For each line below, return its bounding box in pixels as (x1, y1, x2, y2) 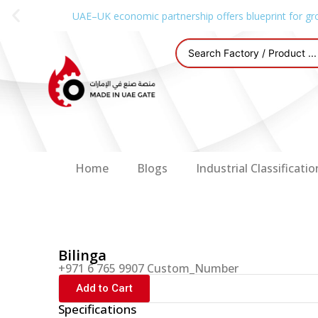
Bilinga (58, 246, 106, 265)
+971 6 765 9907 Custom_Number (58, 261, 238, 276)
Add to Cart (76, 282, 133, 295)
